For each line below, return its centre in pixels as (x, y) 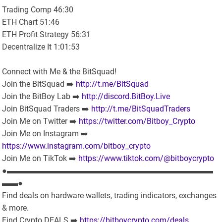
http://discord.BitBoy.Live (126, 97)
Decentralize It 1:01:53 (41, 47)
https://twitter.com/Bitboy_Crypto (137, 121)
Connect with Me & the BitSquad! (59, 72)
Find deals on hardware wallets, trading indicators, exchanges (110, 196)
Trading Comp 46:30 (38, 10)
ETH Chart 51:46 (31, 22)
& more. (16, 208)
